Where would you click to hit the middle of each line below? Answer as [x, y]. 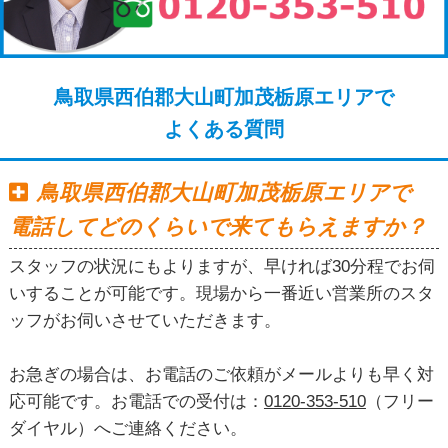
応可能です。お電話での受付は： [136, 402]
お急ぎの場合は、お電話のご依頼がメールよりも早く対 [221, 375]
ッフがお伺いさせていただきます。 [144, 321]
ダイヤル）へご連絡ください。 [127, 429]
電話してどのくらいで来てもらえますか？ [217, 226]
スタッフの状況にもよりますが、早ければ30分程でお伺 [221, 267]
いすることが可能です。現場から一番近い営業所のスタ [221, 294]
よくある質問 [224, 128]
